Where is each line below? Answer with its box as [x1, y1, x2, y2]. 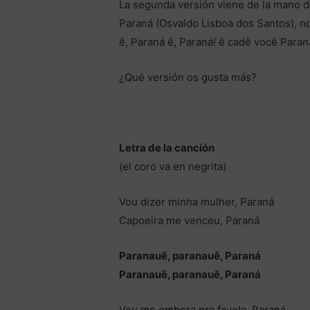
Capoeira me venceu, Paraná [119, 214, 260, 228]
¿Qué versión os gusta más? [119, 71, 257, 84]
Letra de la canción [119, 141, 215, 155]
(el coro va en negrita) [119, 160, 227, 174]
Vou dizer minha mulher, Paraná [119, 195, 275, 209]
